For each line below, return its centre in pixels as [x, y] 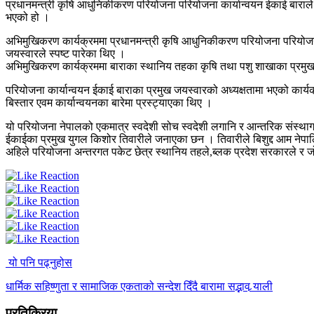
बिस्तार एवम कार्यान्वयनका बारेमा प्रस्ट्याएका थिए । [109, 102]
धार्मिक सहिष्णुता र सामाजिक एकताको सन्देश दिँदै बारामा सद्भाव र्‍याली [139, 286]
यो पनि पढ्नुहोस [40, 262]
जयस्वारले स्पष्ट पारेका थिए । [66, 53]
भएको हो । [28, 17]
